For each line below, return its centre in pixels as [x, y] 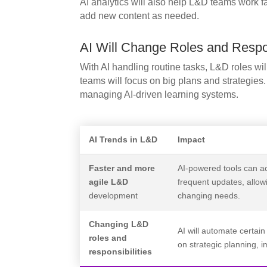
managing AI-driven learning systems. [159, 94]
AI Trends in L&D [123, 139]
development [114, 195]
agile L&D [109, 181]
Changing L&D [119, 224]
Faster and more [122, 168]
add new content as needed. [140, 15]
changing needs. [209, 195]
